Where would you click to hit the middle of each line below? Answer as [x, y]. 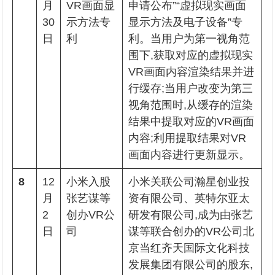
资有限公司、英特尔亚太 [189, 198]
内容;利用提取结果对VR [188, 138]
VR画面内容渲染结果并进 [192, 72]
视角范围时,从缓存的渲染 [191, 105]
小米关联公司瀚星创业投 [189, 182]
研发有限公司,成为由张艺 [191, 215]
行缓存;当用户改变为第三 [191, 88]
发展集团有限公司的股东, [191, 265]
